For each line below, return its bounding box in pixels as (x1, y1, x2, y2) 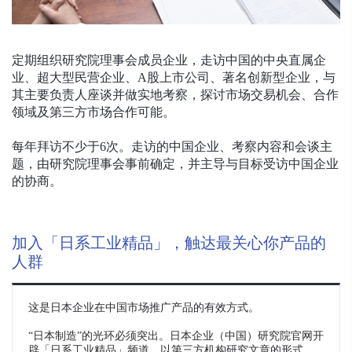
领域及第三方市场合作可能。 (12, 105, 175, 119)
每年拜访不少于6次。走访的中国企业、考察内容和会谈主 (12, 140, 332, 154)
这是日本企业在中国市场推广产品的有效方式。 (28, 302, 259, 314)
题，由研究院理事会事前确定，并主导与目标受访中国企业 (12, 157, 339, 171)
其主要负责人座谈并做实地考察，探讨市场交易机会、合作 (12, 88, 339, 102)
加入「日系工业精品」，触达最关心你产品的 (12, 234, 326, 252)
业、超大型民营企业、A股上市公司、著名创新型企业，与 (12, 71, 335, 85)
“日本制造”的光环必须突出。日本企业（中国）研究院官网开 (28, 330, 324, 343)
